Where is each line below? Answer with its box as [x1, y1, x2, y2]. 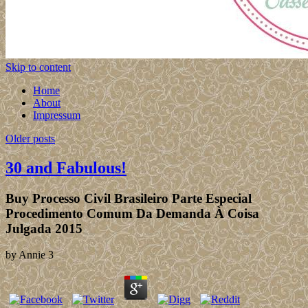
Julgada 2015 [5, 221, 82, 236]
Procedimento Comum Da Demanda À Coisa [5, 206, 259, 221]
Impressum [33, 109, 80, 121]
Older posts [5, 132, 55, 144]
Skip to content [5, 60, 71, 73]
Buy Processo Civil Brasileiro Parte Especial [5, 190, 252, 206]
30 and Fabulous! [5, 158, 126, 177]
